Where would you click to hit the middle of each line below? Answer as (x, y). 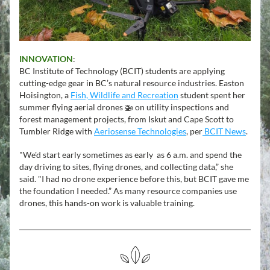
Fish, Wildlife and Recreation (124, 95)
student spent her (212, 95)
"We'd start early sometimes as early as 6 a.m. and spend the (130, 155)
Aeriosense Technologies (140, 131)
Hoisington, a (45, 95)
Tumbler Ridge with (57, 131)
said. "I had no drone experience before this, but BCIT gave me (134, 179)
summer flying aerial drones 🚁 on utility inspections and (124, 107)
